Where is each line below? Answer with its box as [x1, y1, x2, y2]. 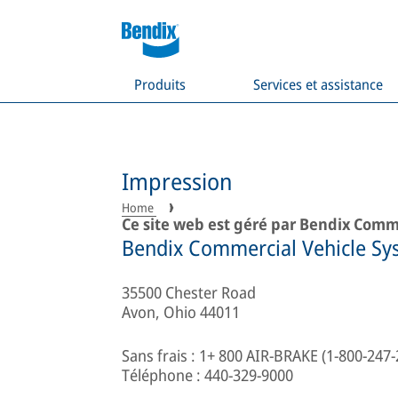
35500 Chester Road [122, 282, 256, 303]
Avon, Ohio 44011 [122, 301, 240, 322]
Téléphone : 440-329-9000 [122, 364, 293, 386]
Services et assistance [252, 75, 383, 94]
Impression [122, 165, 233, 197]
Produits [134, 75, 186, 94]
